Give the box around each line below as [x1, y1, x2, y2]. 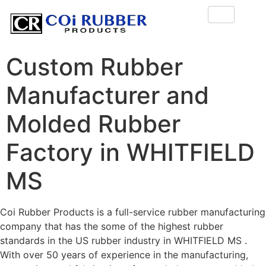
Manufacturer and [6, 81, 209, 110]
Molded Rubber [6, 109, 180, 139]
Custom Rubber [6, 52, 183, 82]
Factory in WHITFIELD [6, 138, 255, 167]
